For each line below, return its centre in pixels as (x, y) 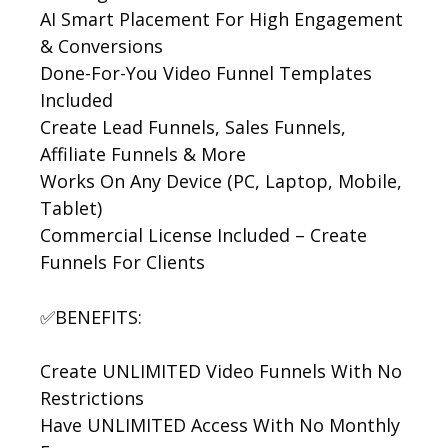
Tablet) (71, 208)
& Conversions (101, 46)
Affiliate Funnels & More (143, 154)
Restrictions (92, 398)
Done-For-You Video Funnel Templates (206, 73)
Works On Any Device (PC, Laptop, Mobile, (221, 181)
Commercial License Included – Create (203, 235)
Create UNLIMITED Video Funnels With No (221, 371)
